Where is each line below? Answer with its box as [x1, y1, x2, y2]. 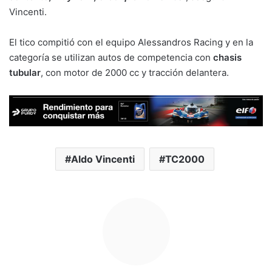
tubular [9, 66, 41, 78]
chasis [213, 51, 242, 63]
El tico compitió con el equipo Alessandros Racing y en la [9, 36, 253, 48]
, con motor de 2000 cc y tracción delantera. [41, 66, 229, 78]
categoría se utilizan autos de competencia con [9, 51, 213, 63]
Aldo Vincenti [70, 153, 135, 166]
